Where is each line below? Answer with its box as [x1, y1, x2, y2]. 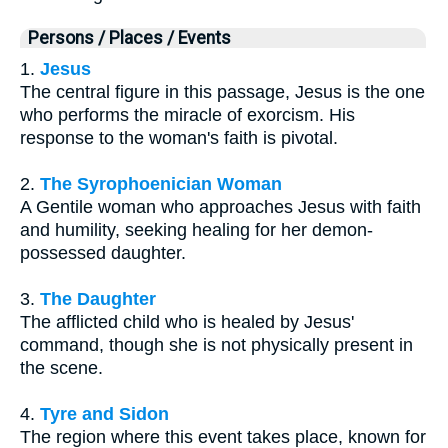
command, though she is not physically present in [20, 335, 413, 356]
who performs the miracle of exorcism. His [20, 105, 355, 126]
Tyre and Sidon [40, 404, 169, 425]
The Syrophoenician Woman [40, 174, 282, 195]
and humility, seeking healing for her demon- [20, 220, 373, 241]
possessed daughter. [20, 243, 186, 264]
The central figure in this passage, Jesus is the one [20, 82, 425, 103]
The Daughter [40, 289, 156, 310]
